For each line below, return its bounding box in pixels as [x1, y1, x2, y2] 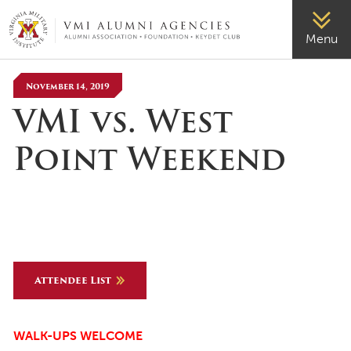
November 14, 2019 [26, 81, 110, 92]
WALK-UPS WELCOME [13, 328, 143, 344]
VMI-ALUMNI [9, 30, 85, 45]
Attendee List [34, 272, 111, 288]
